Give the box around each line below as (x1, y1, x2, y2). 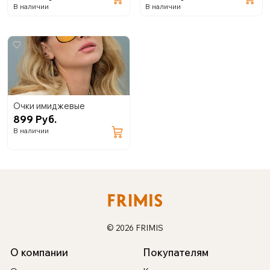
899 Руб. (13, 112, 57, 125)
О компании (10, 245, 69, 259)
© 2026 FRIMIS (107, 222, 163, 233)
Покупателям (143, 245, 209, 259)
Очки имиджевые (13, 99, 85, 111)
